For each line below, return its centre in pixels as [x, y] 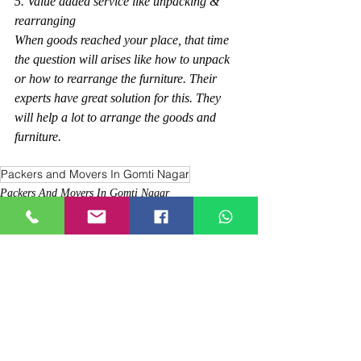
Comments [46, 336]
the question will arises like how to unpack [124, 60]
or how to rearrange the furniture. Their [117, 79]
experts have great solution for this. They [119, 98]
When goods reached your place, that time [123, 40]
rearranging [45, 21]
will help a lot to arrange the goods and [117, 118]
